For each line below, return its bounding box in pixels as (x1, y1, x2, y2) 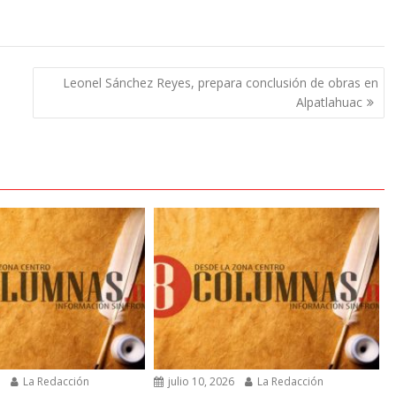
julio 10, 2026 (165, 373, 235, 389)
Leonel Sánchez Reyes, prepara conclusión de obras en (62, 73, 378, 91)
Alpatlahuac (295, 93, 362, 110)
